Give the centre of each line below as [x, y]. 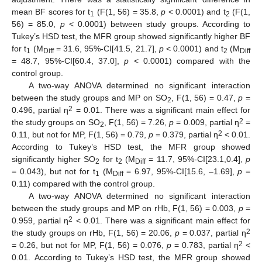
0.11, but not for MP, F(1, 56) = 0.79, [80, 135]
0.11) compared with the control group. [83, 184]
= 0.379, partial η [186, 135]
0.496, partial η [40, 110]
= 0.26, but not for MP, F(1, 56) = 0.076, [89, 245]
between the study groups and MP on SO [89, 98]
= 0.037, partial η [213, 233]
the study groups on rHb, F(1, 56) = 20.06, [93, 233]
